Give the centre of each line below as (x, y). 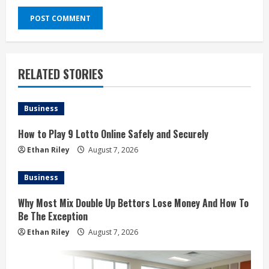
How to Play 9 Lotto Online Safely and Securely (113, 134)
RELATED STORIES (61, 74)
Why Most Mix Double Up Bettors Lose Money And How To (133, 203)
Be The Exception (53, 216)
